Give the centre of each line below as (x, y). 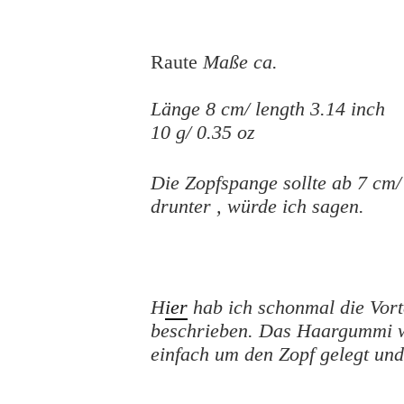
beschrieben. (202, 331)
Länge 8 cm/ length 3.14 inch (268, 109)
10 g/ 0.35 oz (203, 132)
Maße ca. (240, 62)
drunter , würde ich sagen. (257, 206)
